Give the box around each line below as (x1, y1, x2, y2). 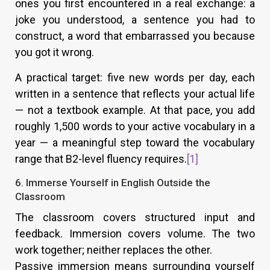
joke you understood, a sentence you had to (15, 13, 255, 26)
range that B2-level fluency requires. (15, 152, 187, 165)
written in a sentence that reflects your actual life (15, 87, 255, 100)
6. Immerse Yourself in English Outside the (15, 176, 210, 189)
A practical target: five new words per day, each (15, 71, 255, 84)
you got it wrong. (15, 45, 94, 58)
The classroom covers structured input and (15, 211, 255, 224)
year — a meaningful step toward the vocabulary (15, 136, 255, 149)
